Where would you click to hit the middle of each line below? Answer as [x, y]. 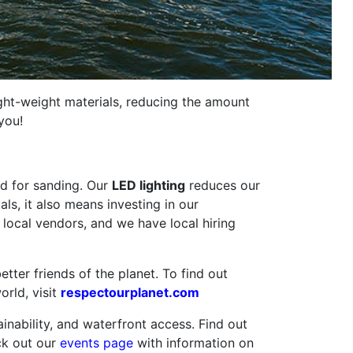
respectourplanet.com [130, 292]
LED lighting [149, 185]
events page [97, 342]
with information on [193, 342]
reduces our [223, 185]
